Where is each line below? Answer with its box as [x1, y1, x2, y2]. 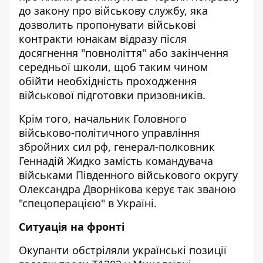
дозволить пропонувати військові [19, 18, 196, 32]
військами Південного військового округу [19, 168, 238, 182]
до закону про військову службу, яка [19, 4, 208, 18]
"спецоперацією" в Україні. [19, 196, 157, 210]
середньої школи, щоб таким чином [19, 60, 208, 74]
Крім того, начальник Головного [19, 112, 187, 126]
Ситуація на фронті [19, 220, 127, 234]
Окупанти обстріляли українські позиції [19, 243, 227, 257]
